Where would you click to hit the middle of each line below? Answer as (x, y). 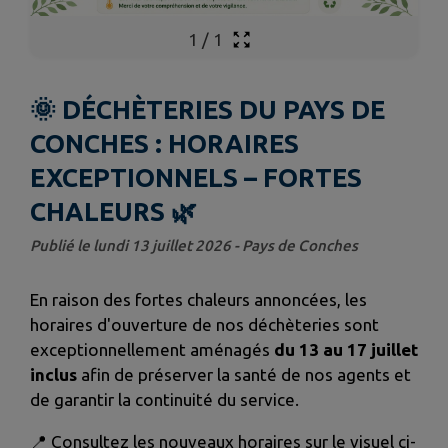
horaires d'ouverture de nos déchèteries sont (204, 325)
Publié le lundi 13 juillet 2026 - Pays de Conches (194, 246)
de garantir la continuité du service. (164, 400)
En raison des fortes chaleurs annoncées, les (198, 300)
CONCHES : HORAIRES (164, 144)
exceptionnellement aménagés (150, 350)
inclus (53, 375)
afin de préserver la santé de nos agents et (244, 375)
